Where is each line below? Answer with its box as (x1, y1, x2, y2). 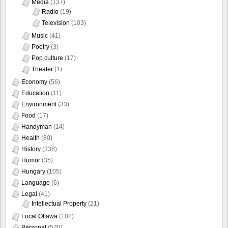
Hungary (21, 168, 45, 176)
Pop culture (32, 54, 63, 62)
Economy (21, 78, 47, 86)
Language (21, 179, 50, 187)
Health (21, 134, 40, 142)
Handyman (21, 123, 52, 131)
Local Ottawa (21, 213, 58, 220)
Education (21, 90, 49, 97)
